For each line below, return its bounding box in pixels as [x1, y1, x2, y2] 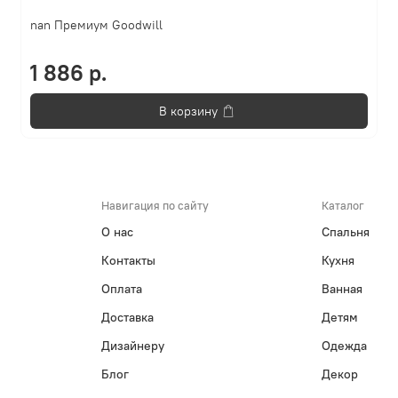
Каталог [321, 198, 364, 213]
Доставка [101, 309, 155, 326]
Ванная [321, 281, 362, 298]
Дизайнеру [101, 338, 165, 354]
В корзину [159, 102, 219, 119]
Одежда [321, 338, 367, 354]
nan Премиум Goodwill [30, 16, 163, 33]
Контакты [101, 252, 156, 269]
